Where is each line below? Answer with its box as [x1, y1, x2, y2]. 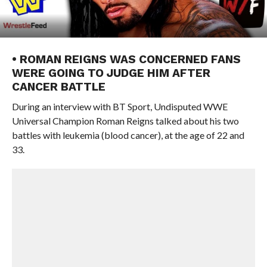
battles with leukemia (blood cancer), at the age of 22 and [11, 129, 244, 141]
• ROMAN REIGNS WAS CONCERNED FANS [11, 52, 241, 66]
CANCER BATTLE [11, 80, 105, 94]
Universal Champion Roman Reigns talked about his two [11, 115, 239, 126]
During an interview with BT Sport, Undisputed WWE [11, 101, 228, 112]
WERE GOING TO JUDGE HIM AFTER [11, 66, 210, 80]
